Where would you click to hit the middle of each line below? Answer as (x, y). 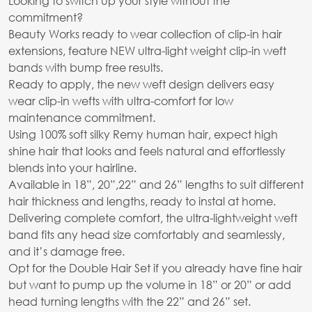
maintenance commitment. (82, 118)
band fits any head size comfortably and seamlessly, (147, 235)
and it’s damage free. (67, 251)
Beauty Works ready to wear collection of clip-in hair (145, 34)
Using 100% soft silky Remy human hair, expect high (143, 134)
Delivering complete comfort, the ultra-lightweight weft (153, 218)
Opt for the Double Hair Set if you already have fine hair (155, 268)
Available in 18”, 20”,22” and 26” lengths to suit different (156, 185)
